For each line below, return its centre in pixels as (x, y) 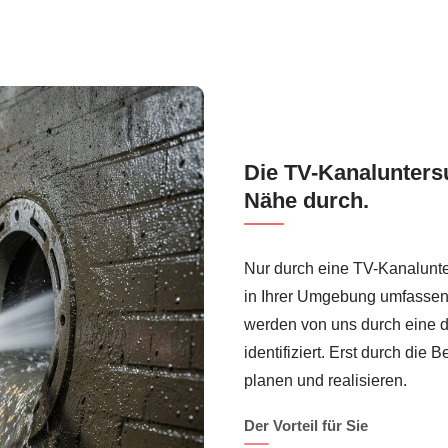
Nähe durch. (306, 201)
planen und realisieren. (325, 381)
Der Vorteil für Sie (306, 426)
